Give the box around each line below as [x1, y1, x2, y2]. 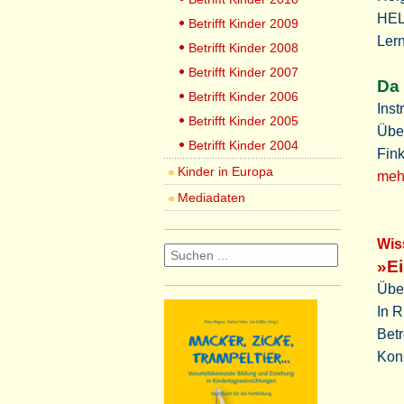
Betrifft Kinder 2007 [188, 65, 298, 79]
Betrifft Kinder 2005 [188, 114, 298, 128]
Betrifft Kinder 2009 [188, 16, 298, 31]
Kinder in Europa [178, 164, 273, 179]
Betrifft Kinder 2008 [188, 41, 298, 55]
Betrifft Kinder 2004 [188, 138, 298, 152]
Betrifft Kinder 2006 [188, 89, 298, 104]
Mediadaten [178, 190, 245, 205]
